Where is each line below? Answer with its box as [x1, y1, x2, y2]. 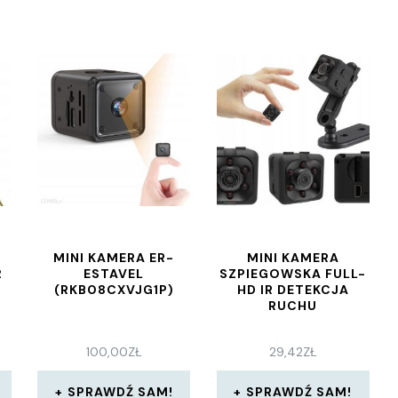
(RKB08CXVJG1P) [53, 282, 174, 298]
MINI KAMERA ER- [53, 250, 175, 266]
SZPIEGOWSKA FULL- [219, 266, 367, 282]
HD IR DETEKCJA [236, 282, 349, 298]
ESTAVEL [84, 266, 145, 282]
